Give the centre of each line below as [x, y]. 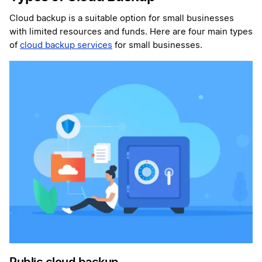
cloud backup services [66, 46]
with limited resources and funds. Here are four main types [131, 32]
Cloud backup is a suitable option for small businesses [122, 19]
